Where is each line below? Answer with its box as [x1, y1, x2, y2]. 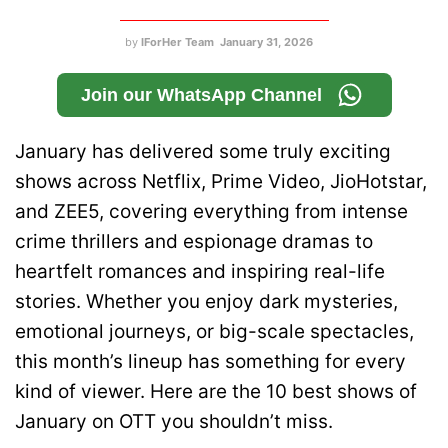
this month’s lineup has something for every [15, 349, 406, 373]
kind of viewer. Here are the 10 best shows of [15, 379, 417, 403]
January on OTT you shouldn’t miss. [15, 409, 333, 433]
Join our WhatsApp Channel [80, 84, 322, 105]
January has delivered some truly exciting [15, 139, 391, 163]
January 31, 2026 [219, 34, 313, 49]
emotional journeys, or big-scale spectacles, [15, 319, 414, 343]
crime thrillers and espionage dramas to [15, 229, 373, 253]
